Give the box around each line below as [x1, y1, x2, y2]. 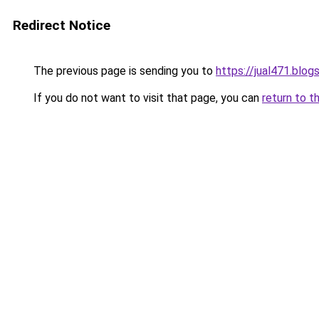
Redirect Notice [13, 17, 110, 33]
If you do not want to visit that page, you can [31, 91, 262, 105]
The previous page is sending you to [31, 64, 216, 78]
